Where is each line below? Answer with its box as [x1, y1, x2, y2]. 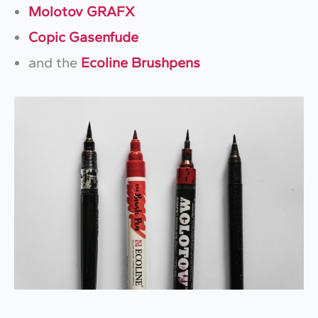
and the [28, 54, 81, 72]
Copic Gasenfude [28, 28, 138, 46]
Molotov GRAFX [28, 3, 135, 21]
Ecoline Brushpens [81, 54, 200, 72]
